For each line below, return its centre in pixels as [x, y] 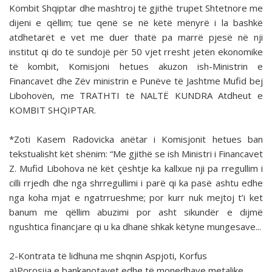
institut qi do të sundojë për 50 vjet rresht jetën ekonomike [136, 52]
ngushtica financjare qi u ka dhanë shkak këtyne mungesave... [135, 227]
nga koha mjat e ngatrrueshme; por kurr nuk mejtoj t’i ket [136, 198]
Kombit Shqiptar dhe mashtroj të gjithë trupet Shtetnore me [136, 8]
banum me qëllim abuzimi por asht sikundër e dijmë [136, 212]
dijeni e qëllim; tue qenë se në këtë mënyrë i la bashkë [136, 23]
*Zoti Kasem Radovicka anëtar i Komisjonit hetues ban [136, 139]
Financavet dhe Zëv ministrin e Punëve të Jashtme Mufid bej [136, 81]
